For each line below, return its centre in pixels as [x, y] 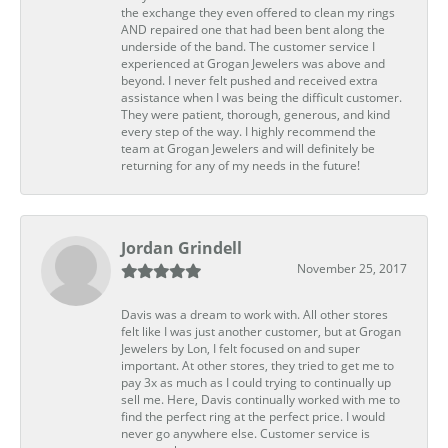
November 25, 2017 [352, 269]
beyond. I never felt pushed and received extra [249, 81]
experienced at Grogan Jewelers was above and [253, 64]
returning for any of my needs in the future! [240, 166]
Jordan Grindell [181, 248]
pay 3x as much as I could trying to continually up [256, 383]
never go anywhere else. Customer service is [245, 434]
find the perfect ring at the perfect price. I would [253, 417]
